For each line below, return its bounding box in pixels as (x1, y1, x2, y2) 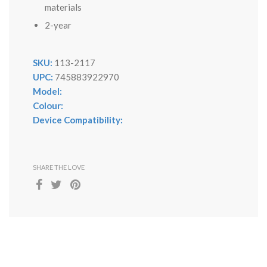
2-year (45, 20, 72, 30)
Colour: (33, 100, 63, 111)
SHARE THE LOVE (33, 163, 85, 171)
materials (45, 2, 82, 13)
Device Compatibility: (33, 114, 123, 125)
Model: (33, 86, 62, 97)
